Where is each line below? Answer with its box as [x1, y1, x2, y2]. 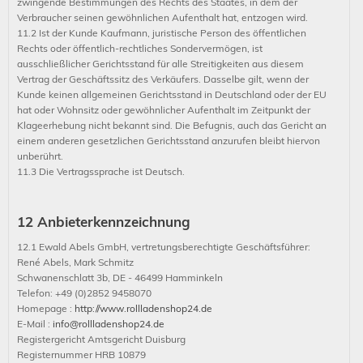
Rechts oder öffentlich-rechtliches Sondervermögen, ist [17, 42, 263, 54]
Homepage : [17, 302, 75, 314]
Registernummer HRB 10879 [17, 348, 146, 361]
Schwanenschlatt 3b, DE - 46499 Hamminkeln [17, 271, 223, 284]
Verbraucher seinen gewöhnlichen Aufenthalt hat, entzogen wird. [17, 11, 308, 23]
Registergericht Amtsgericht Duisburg [17, 333, 186, 345]
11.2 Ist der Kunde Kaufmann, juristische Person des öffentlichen [17, 27, 306, 39]
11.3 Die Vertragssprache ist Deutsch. [17, 165, 185, 177]
